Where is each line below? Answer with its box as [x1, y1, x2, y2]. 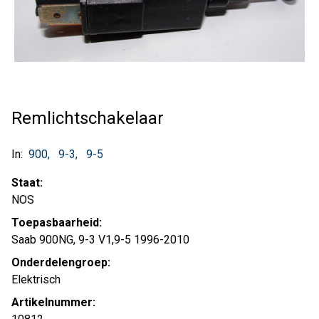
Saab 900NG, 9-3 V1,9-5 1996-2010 [11, 233, 189, 246]
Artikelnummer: [11, 296, 95, 309]
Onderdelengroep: [11, 256, 110, 269]
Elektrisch [11, 273, 61, 286]
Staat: [11, 176, 43, 189]
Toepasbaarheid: [11, 216, 102, 229]
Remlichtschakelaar [11, 108, 164, 128]
